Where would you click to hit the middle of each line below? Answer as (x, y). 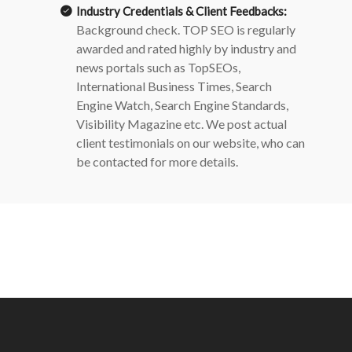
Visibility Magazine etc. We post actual (181, 124)
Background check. (129, 29)
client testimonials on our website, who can (191, 143)
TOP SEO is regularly (239, 29)
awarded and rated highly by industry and (186, 48)
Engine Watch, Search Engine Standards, (182, 105)
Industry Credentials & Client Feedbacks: (181, 11)
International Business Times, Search (174, 86)
